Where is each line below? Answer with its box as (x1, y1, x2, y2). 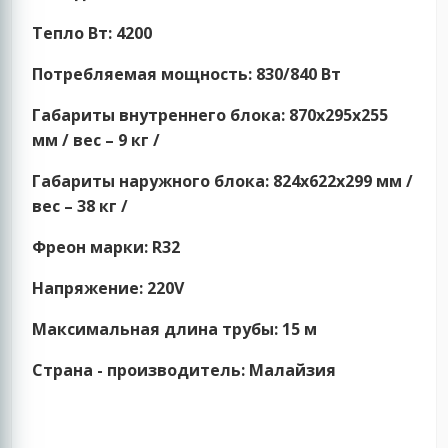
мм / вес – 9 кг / (32, 129, 161, 152)
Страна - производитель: (32, 359, 250, 382)
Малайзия (249, 359, 337, 382)
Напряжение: (32, 277, 144, 300)
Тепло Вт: (32, 22, 113, 45)
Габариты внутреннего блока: (32, 104, 290, 127)
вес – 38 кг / (32, 195, 129, 218)
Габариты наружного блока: (32, 170, 274, 193)
